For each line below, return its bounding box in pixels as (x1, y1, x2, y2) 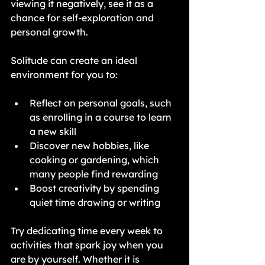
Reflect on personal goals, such (30, 97, 174, 109)
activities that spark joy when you (11, 239, 166, 251)
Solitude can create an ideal (11, 54, 140, 66)
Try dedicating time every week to (11, 225, 165, 237)
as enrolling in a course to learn (30, 111, 174, 123)
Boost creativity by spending (30, 182, 161, 194)
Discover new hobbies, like (30, 140, 151, 151)
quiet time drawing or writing (30, 196, 160, 208)
